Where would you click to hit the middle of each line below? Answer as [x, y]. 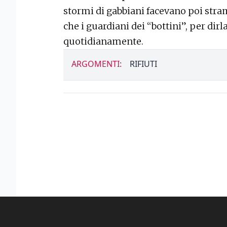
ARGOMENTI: [97, 64]
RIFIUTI [143, 64]
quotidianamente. [103, 41]
